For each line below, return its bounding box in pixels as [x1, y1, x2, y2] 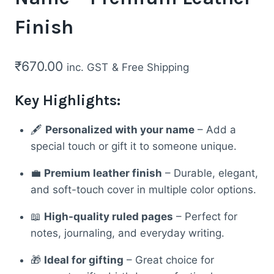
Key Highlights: [15, 91, 120, 109]
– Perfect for [172, 210, 237, 223]
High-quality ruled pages [43, 210, 173, 223]
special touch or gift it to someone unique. [30, 139, 237, 152]
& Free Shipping [112, 61, 189, 73]
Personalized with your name [45, 123, 194, 136]
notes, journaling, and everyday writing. [30, 226, 224, 239]
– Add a [194, 123, 236, 136]
